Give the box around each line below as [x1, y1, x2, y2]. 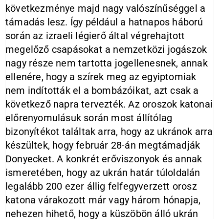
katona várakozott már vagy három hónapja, [5, 194, 201, 206]
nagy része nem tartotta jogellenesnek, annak [5, 57, 208, 69]
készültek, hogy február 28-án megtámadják [5, 139, 200, 151]
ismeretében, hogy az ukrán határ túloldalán [5, 167, 200, 178]
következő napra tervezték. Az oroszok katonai [5, 98, 213, 110]
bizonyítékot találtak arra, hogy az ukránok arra [5, 126, 213, 137]
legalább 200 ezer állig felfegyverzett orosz [5, 180, 197, 192]
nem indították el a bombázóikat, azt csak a [5, 85, 199, 96]
